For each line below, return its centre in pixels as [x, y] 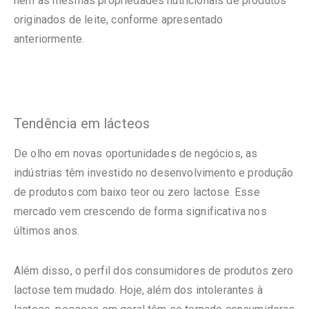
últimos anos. [47, 230]
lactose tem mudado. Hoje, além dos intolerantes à [138, 290]
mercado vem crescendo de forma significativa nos [140, 211]
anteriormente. [49, 39]
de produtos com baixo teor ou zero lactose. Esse [137, 192]
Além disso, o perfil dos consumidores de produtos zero [154, 270]
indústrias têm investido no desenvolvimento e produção [154, 172]
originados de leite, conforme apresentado [119, 19]
